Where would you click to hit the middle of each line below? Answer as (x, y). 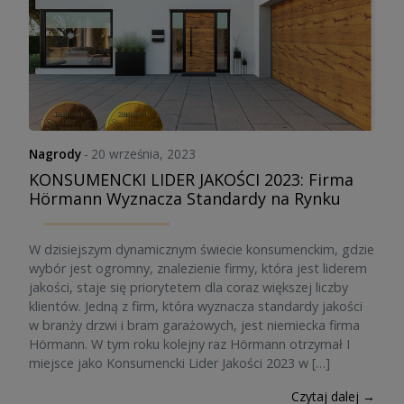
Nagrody (55, 154)
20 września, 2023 (144, 154)
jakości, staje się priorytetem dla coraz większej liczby (188, 287)
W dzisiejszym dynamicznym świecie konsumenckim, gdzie (202, 249)
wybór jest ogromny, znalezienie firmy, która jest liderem (198, 268)
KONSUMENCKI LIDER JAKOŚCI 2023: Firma (191, 179)
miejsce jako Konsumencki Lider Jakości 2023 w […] (179, 363)
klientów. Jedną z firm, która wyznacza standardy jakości (196, 306)
